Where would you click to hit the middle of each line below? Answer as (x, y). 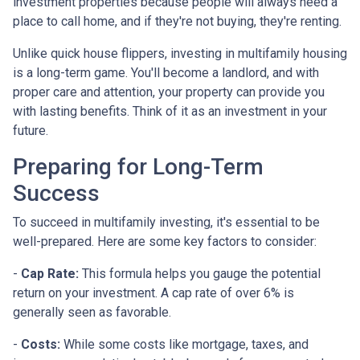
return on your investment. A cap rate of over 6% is (153, 293)
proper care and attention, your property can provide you (169, 92)
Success (56, 194)
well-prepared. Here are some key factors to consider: (165, 242)
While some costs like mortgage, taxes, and (184, 345)
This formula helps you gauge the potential (200, 274)
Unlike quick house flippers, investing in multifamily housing (180, 54)
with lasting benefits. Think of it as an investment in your (170, 112)
